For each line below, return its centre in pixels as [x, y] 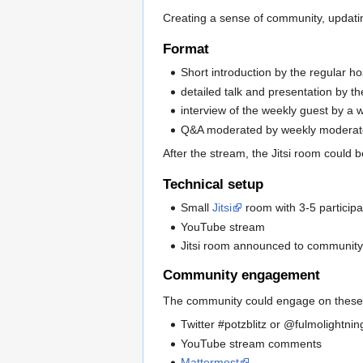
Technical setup [213, 184]
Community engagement [241, 275]
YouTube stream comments [252, 343]
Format [186, 49]
